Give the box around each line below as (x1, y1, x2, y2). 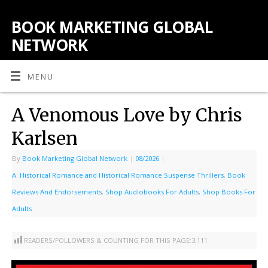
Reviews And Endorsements (11, 187, 102, 196)
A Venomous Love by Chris (11, 103, 242, 126)
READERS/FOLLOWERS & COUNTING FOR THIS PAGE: (23, 236, 191, 245)
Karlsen (11, 126, 78, 150)
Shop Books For (202, 187, 255, 196)
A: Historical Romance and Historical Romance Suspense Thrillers (11, 170, 224, 179)
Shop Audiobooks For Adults (105, 187, 199, 196)
